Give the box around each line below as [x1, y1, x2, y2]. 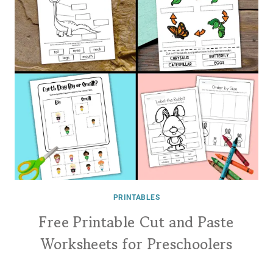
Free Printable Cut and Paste [39, 211, 234, 233]
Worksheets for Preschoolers [40, 233, 233, 255]
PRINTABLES [113, 193, 160, 202]
